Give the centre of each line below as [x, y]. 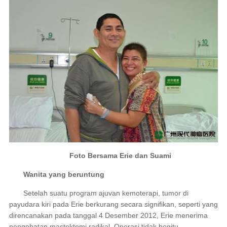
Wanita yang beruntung [64, 175]
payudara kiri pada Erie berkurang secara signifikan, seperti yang [113, 204]
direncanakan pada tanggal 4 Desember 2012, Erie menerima [108, 216]
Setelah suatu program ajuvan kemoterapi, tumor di [99, 193]
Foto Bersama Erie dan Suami [117, 156]
